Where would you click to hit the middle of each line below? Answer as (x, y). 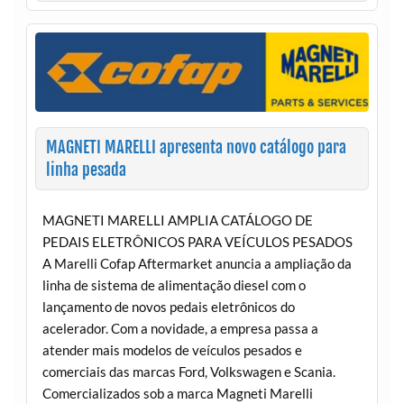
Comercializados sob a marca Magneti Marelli (177, 393)
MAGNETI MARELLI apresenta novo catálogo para (196, 148)
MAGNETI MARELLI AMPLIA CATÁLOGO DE (177, 220)
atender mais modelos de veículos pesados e (172, 349)
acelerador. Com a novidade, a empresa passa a (180, 328)
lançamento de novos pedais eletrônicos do (168, 306)
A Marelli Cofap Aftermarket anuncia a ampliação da (197, 263)
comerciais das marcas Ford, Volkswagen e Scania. (188, 371)
